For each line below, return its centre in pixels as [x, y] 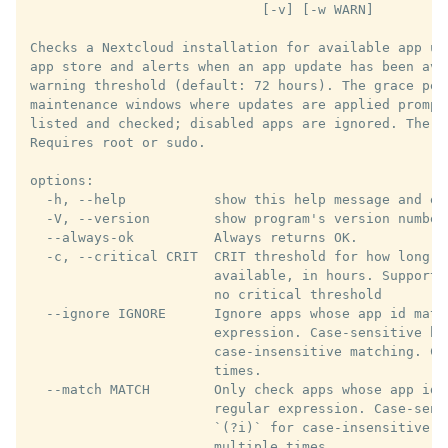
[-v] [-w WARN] [202, 10]
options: [62, 181]
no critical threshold [206, 295]
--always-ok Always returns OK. [194, 238]
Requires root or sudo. [118, 143]
